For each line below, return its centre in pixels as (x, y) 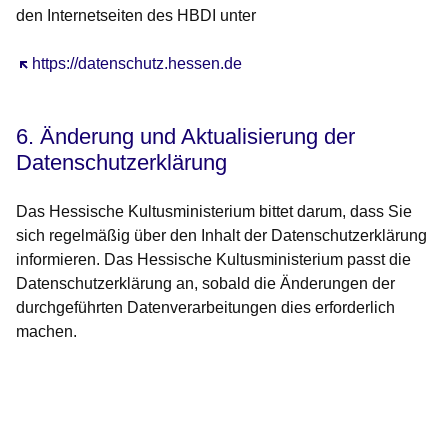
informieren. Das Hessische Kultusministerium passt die (213, 260)
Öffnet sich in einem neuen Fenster (139, 64)
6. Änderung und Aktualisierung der (185, 137)
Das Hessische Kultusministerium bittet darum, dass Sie (214, 212)
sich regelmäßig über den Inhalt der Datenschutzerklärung (221, 236)
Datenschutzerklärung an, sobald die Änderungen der (205, 284)
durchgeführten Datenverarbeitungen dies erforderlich (205, 308)
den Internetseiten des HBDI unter (136, 16)
